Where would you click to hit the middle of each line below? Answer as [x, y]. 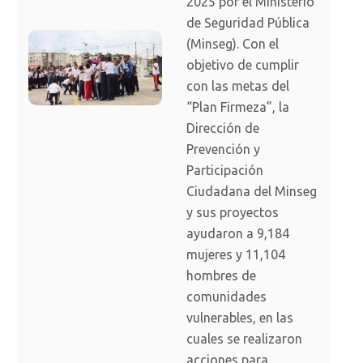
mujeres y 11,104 [236, 255]
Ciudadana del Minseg [252, 192]
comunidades [226, 297]
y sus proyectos [233, 213]
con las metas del [238, 86]
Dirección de [223, 128]
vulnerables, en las [240, 318]
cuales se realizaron [244, 339]
